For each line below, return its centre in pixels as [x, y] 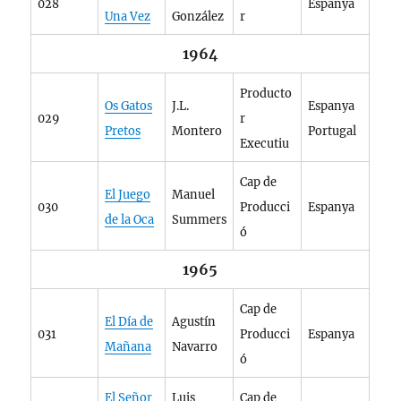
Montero [197, 131]
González [198, 17]
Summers [200, 220]
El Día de [129, 322]
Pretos [123, 131]
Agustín [194, 322]
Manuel [194, 195]
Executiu [265, 144]
